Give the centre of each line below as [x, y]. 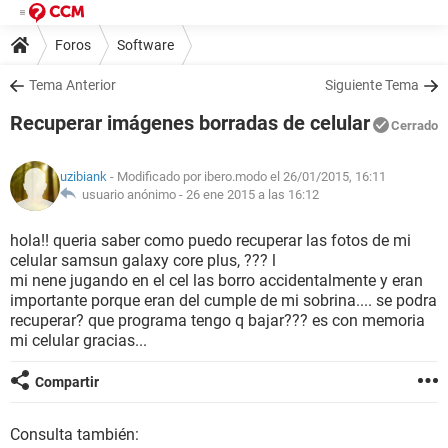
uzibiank [83, 176]
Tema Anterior [72, 85]
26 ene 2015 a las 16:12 [252, 194]
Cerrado [414, 125]
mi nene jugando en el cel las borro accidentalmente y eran [216, 280]
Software [145, 44]
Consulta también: [74, 434]
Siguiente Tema [372, 85]
